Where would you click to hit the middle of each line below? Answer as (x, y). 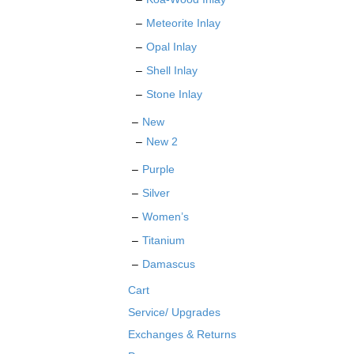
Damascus (169, 264)
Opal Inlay (171, 47)
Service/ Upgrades (174, 313)
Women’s (166, 217)
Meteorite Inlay (183, 23)
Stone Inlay (174, 94)
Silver (156, 193)
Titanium (164, 241)
